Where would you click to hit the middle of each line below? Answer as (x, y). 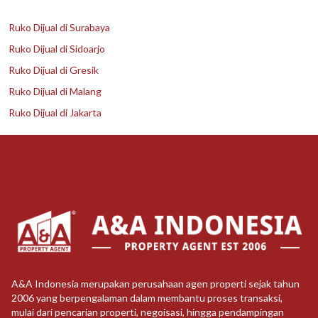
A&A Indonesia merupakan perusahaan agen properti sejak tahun (155, 284)
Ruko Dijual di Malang (55, 91)
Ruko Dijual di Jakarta (55, 113)
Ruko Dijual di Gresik (54, 70)
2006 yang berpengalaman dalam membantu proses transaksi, (147, 298)
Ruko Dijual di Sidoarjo (57, 49)
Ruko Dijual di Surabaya (59, 27)
